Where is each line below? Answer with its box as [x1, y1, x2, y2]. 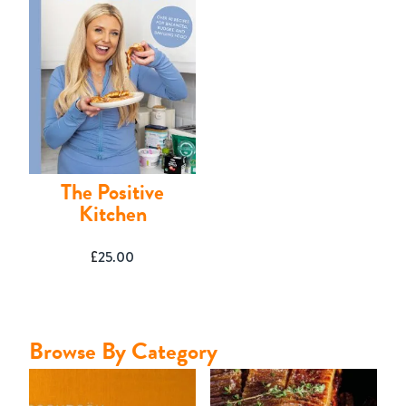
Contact [8, 2, 92, 30]
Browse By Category [29, 333, 217, 369]
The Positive [61, 176, 165, 209]
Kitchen [78, 198, 147, 231]
